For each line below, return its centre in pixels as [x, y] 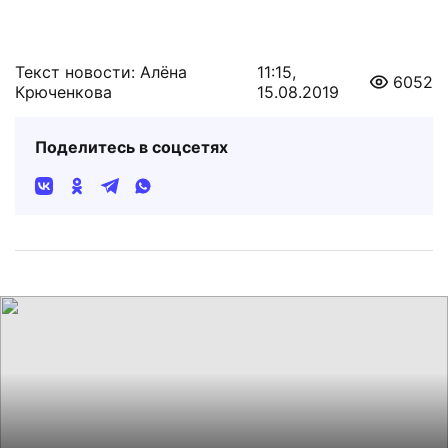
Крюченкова [63, 92]
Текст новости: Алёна [101, 72]
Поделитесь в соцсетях [131, 147]
